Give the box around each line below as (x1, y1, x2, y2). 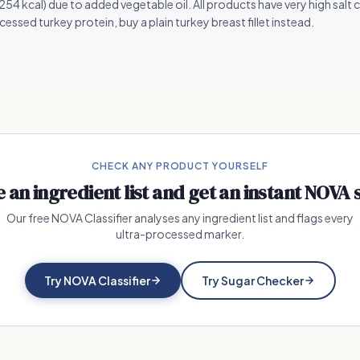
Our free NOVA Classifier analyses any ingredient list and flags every (6, 211, 354, 225)
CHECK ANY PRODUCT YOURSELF (92, 160, 268, 172)
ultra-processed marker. (116, 227, 244, 241)
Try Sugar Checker (201, 273, 304, 288)
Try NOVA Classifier (43, 273, 150, 288)
